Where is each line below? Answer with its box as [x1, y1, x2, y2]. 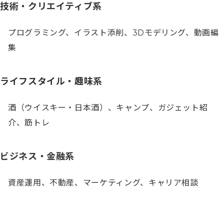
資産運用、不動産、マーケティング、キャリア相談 [8, 177, 198, 187]
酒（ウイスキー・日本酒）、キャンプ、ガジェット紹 [8, 102, 208, 112]
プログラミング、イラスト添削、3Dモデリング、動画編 [8, 27, 219, 37]
